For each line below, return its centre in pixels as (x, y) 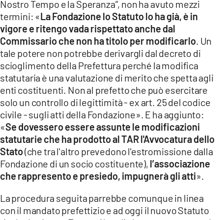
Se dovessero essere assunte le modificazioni (102, 126)
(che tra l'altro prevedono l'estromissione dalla (118, 151)
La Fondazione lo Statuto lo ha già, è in (119, 16)
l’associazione (180, 163)
